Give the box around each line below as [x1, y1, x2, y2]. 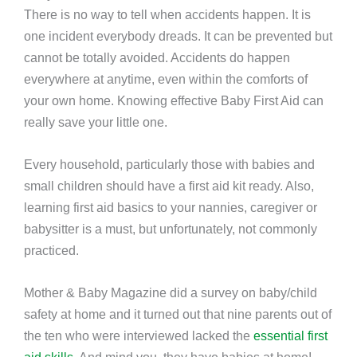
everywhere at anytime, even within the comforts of [24, 71, 308, 86]
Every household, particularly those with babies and [24, 157, 315, 172]
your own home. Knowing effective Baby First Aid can [24, 92, 324, 108]
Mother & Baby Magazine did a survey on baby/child [24, 285, 317, 300]
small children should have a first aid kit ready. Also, [24, 178, 314, 194]
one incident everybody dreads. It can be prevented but [24, 28, 332, 43]
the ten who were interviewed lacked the [24, 328, 253, 343]
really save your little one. [24, 114, 167, 129]
